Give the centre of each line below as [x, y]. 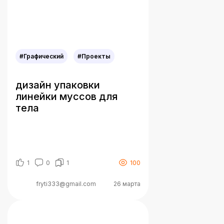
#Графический [41, 56]
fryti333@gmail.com [66, 183]
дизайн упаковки [58, 85]
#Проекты [94, 56]
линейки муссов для [66, 97]
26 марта [127, 183]
